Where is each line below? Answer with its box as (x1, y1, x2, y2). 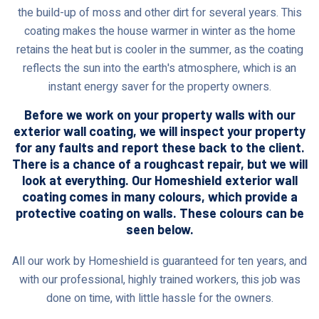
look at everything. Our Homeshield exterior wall (21, 172, 298, 188)
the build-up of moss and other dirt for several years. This (17, 4, 302, 21)
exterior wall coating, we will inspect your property (14, 122, 305, 139)
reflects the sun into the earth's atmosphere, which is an (23, 59, 296, 77)
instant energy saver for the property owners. (48, 78, 271, 95)
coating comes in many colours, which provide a (21, 188, 298, 204)
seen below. (125, 221, 194, 237)
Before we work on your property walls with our (23, 106, 296, 122)
